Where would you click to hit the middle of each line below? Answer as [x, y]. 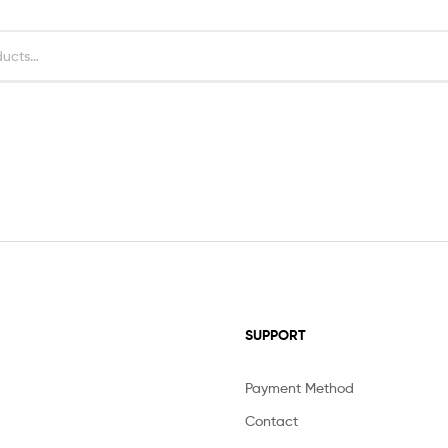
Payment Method [299, 387]
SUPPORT [275, 334]
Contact [271, 420]
